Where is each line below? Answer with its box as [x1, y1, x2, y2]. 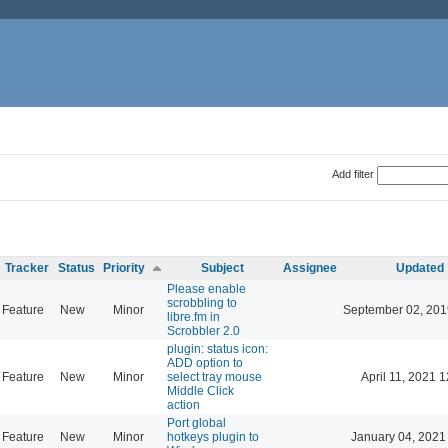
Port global [167, 415, 226, 430]
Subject [200, 260, 244, 275]
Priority [103, 260, 145, 275]
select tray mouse [167, 369, 262, 384]
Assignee [283, 260, 337, 275]
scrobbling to [167, 295, 237, 310]
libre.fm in [167, 309, 220, 324]
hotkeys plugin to [167, 429, 259, 444]
